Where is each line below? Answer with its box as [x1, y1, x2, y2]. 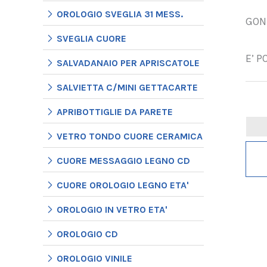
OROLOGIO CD [57, 228, 118, 240]
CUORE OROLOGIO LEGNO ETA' [57, 179, 189, 191]
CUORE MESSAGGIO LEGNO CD [57, 154, 190, 166]
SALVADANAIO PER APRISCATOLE [57, 57, 200, 69]
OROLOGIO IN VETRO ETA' [57, 203, 167, 215]
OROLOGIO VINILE [57, 252, 132, 264]
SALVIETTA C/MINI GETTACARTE [57, 81, 198, 93]
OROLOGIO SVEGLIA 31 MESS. [57, 8, 183, 20]
